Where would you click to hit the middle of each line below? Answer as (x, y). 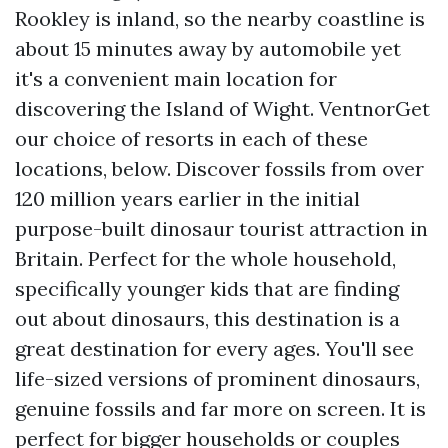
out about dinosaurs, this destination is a (207, 318)
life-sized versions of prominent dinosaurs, (217, 378)
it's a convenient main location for (176, 78)
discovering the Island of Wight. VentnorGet (222, 108)
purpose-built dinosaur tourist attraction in (221, 228)
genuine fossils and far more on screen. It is (220, 408)
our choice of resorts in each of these (191, 138)
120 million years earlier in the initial (187, 198)
